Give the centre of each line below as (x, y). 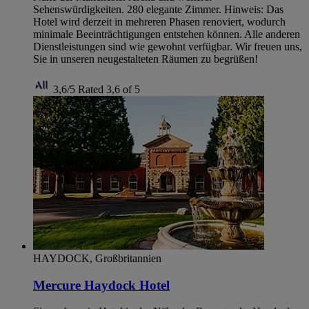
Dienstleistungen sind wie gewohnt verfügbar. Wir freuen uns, (168, 46)
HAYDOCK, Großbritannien (97, 258)
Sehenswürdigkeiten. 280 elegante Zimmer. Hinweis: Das (158, 9)
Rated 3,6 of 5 (109, 89)
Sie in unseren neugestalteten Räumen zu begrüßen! (146, 59)
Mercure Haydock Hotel (101, 285)
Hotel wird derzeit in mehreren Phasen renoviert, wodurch (159, 21)
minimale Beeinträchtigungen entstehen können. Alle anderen (167, 34)
